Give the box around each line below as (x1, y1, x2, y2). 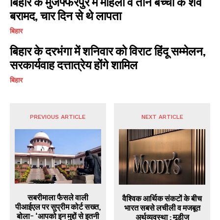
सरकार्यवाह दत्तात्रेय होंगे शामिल (10, 57, 137, 72)
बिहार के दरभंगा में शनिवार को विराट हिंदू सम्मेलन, (10, 43, 206, 58)
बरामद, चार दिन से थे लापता (10, 8, 121, 23)
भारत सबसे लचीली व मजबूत (124, 202, 200, 212)
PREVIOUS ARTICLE (30, 113, 86, 120)
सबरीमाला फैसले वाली (27, 192, 88, 202)
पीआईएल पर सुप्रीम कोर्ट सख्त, (15, 202, 101, 212)
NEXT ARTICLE (141, 113, 183, 120)
